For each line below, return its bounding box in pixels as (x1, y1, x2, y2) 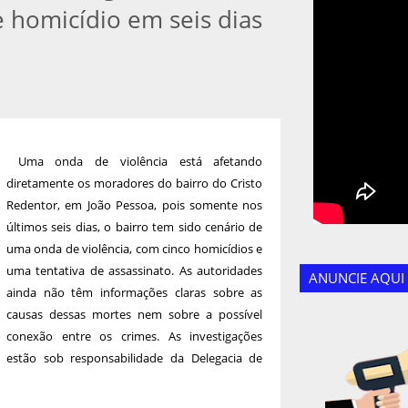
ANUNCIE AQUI (309, 269, 405, 287)
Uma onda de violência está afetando (17, 153, 263, 169)
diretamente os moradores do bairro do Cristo (6, 175, 263, 191)
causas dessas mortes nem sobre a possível (6, 306, 263, 322)
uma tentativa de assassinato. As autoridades (6, 262, 263, 279)
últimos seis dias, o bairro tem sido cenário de (6, 219, 263, 235)
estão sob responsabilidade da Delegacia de (6, 350, 263, 366)
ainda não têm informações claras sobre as (6, 284, 263, 301)
